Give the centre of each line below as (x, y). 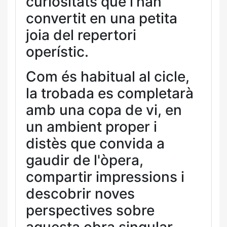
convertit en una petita (102, 18)
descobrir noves (80, 194)
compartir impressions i (105, 177)
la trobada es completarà (110, 93)
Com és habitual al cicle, (108, 77)
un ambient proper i (91, 127)
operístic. (57, 52)
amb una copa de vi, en (104, 110)
